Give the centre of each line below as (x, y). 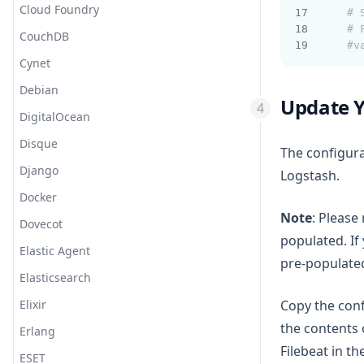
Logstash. (310, 175)
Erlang (37, 331)
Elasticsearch (55, 277)
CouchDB (44, 36)
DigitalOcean (55, 117)
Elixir (33, 304)
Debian (39, 90)
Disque (39, 143)
